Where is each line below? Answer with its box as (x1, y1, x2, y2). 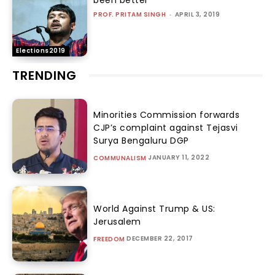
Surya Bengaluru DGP (93, 134, 189, 147)
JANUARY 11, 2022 (148, 153, 210, 163)
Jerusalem (93, 215, 141, 228)
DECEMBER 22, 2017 (126, 234, 193, 244)
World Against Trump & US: (93, 203, 215, 215)
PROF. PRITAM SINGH (93, 10, 166, 20)
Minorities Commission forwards (93, 109, 240, 122)
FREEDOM (93, 234, 125, 244)
